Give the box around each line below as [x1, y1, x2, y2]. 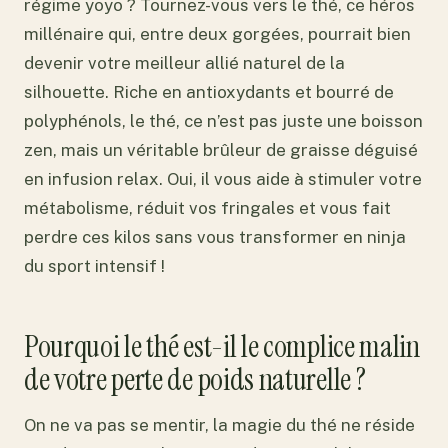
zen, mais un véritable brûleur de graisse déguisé [24, 140, 418, 160]
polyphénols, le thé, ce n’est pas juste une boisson [24, 111, 423, 131]
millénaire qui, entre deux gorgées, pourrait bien [24, 24, 411, 44]
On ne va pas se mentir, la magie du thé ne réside [24, 414, 415, 435]
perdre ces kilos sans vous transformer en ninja [24, 227, 406, 247]
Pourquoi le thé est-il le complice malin [24, 326, 420, 366]
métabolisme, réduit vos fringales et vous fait [24, 198, 391, 218]
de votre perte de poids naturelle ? [24, 359, 366, 399]
